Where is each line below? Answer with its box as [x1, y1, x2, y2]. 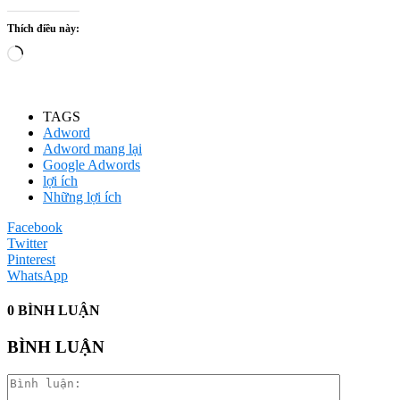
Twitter [7, 235, 47, 251]
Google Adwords [43, 156, 140, 172]
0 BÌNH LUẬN [7, 303, 100, 319]
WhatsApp [7, 267, 68, 283]
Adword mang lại [43, 140, 142, 156]
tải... [22, 60, 46, 76]
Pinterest [7, 251, 55, 267]
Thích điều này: [7, 21, 79, 35]
